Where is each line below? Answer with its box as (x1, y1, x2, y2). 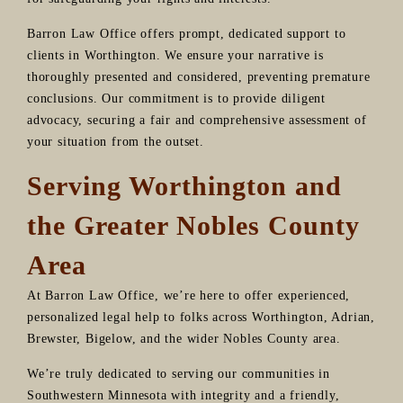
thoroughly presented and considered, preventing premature (27, 69, 371, 84)
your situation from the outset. (27, 134, 204, 148)
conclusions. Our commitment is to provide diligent (27, 91, 326, 105)
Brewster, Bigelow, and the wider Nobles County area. (27, 331, 341, 345)
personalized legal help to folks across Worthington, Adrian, (27, 309, 375, 324)
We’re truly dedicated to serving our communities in (27, 366, 330, 381)
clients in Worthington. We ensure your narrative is (27, 48, 324, 62)
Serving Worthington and (27, 170, 342, 201)
